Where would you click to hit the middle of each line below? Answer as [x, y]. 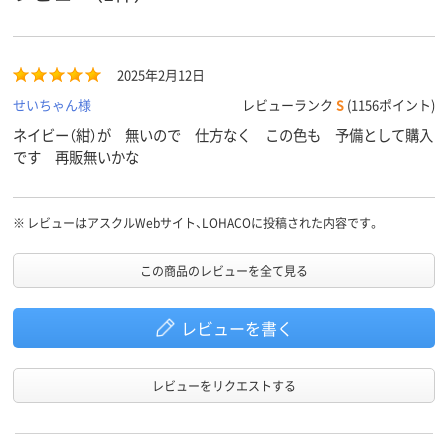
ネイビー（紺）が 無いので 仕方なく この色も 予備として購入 [223, 135]
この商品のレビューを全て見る [224, 271]
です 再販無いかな [76, 157]
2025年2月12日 [161, 75]
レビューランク [289, 105]
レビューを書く [236, 328]
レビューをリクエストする [224, 386]
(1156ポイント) [389, 105]
